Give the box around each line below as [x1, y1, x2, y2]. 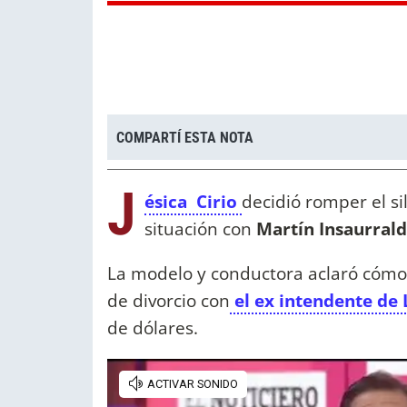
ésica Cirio [144, 189, 242, 214]
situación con [144, 216, 252, 242]
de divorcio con [107, 288, 230, 313]
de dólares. [107, 315, 198, 341]
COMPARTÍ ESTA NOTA [116, 128, 253, 146]
